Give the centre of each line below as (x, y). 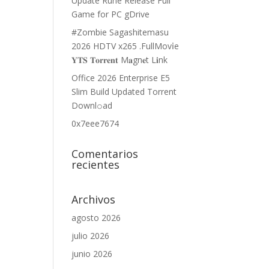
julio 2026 (91, 236)
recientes (96, 165)
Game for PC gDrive (111, 14)
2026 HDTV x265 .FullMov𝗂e (125, 46)
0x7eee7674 (95, 123)
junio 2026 (92, 254)
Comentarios (105, 154)
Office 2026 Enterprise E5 (121, 78)
